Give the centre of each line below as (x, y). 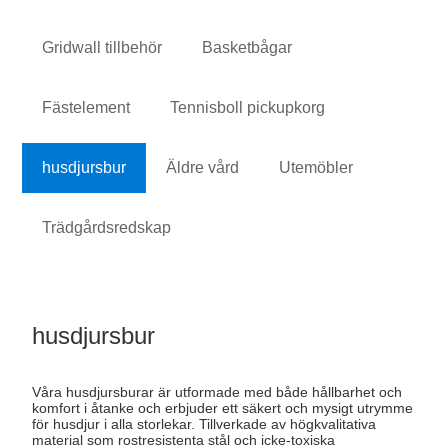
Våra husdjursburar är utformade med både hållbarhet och (217, 391)
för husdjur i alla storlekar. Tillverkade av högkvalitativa (204, 423)
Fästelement (86, 107)
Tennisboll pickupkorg (248, 107)
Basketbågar (247, 47)
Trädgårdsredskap (107, 227)
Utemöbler (316, 167)
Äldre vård (203, 167)
